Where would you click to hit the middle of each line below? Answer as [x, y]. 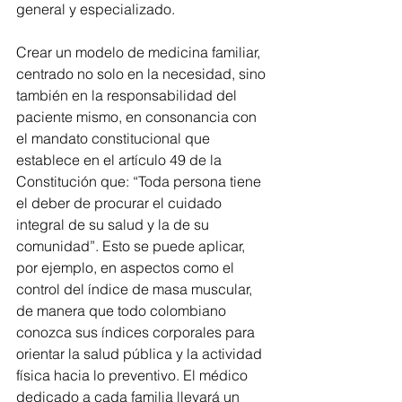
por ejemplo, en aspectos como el [127, 268]
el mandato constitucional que [115, 139]
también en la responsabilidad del [128, 96]
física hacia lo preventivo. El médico [134, 376]
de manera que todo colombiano [123, 311]
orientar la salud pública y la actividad [141, 354]
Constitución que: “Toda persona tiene [140, 182]
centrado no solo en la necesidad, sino [143, 74]
